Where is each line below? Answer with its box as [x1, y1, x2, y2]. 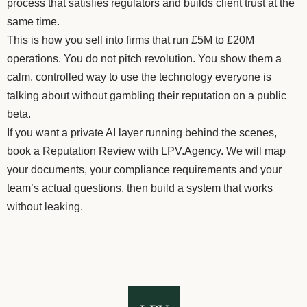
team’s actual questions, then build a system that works [7, 182, 273, 194]
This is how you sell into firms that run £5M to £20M [7, 34, 254, 46]
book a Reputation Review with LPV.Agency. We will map [7, 145, 286, 157]
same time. [7, 15, 60, 27]
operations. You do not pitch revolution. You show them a [7, 52, 282, 64]
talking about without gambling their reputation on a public [7, 89, 286, 101]
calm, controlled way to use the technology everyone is [7, 71, 271, 83]
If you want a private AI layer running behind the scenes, [7, 126, 277, 138]
